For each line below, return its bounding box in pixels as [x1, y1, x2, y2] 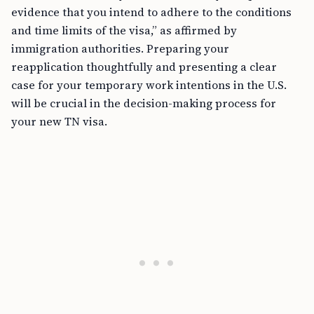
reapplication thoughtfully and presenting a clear [11, 59, 277, 75]
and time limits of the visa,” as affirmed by [11, 22, 237, 39]
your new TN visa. [11, 114, 107, 130]
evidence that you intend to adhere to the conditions [11, 4, 292, 20]
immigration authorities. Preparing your [11, 41, 229, 57]
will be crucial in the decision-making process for [11, 95, 276, 111]
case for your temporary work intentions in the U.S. [11, 77, 287, 93]
